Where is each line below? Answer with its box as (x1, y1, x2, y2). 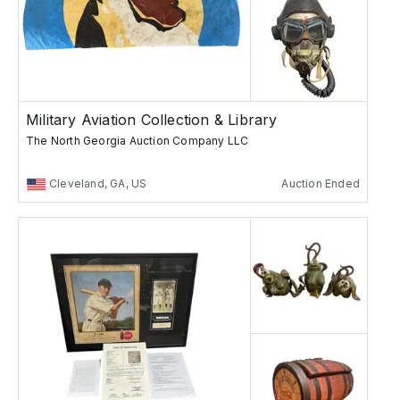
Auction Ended (281, 177, 360, 191)
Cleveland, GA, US (49, 177, 147, 191)
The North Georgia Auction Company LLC (26, 134, 249, 148)
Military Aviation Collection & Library (26, 111, 278, 129)
